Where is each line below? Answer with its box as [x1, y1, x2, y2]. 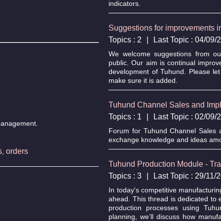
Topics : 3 [109, 171, 142, 180]
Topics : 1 [109, 112, 142, 121]
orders [5, 147, 28, 155]
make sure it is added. [109, 76, 178, 84]
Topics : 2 [109, 35, 142, 44]
